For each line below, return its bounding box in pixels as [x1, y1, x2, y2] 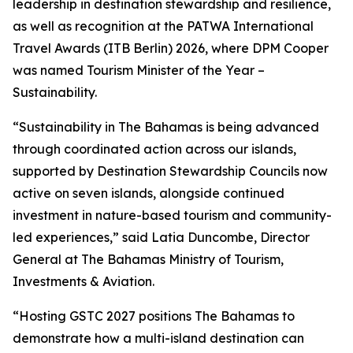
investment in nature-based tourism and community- [13, 207, 332, 223]
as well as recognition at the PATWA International [13, 18, 314, 34]
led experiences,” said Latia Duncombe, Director [13, 229, 310, 245]
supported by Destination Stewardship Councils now [13, 163, 328, 179]
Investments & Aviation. [13, 273, 154, 289]
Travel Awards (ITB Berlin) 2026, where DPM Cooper [13, 40, 329, 56]
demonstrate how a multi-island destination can [13, 330, 304, 346]
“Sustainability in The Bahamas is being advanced [13, 119, 319, 135]
